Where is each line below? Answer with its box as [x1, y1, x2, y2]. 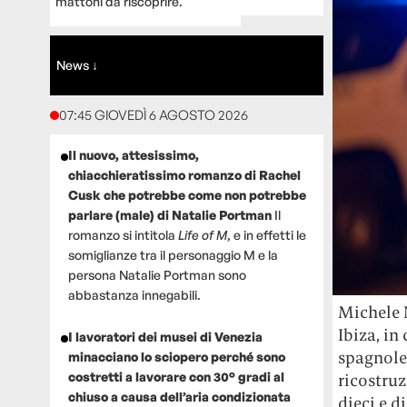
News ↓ [56, 57, 99, 74]
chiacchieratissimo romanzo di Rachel [67, 167, 301, 184]
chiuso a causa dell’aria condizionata [67, 389, 291, 405]
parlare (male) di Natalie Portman [67, 207, 274, 223]
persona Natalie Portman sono [67, 267, 246, 283]
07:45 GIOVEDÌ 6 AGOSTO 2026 [58, 106, 248, 124]
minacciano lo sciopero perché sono [67, 349, 285, 365]
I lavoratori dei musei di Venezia [67, 329, 263, 345]
